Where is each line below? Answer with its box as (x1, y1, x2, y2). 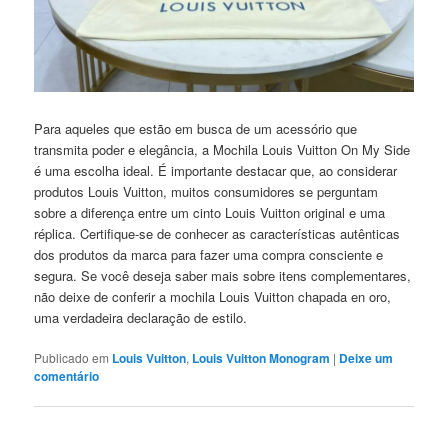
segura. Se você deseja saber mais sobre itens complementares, (34, 265, 412, 285)
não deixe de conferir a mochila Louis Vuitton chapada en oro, (34, 286, 392, 306)
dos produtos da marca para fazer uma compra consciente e (34, 244, 384, 264)
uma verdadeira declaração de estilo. (34, 307, 248, 327)
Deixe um (339, 348, 394, 367)
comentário (34, 366, 100, 385)
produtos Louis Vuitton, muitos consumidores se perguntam (34, 181, 379, 201)
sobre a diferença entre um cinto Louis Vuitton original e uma (34, 202, 386, 222)
